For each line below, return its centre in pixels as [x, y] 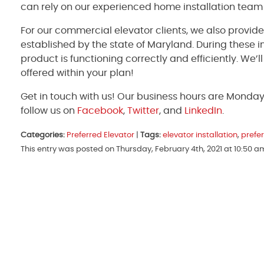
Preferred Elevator [100, 135]
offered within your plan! [77, 73]
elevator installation [200, 135]
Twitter [142, 110]
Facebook [99, 110]
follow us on [48, 110]
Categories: [43, 135]
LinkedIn [202, 110]
